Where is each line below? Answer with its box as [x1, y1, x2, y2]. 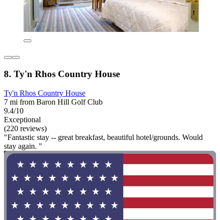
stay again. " [4, 141, 42, 150]
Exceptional [4, 115, 41, 124]
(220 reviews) [4, 124, 47, 133]
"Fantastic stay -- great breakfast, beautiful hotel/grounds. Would [4, 133, 203, 141]
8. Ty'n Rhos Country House [4, 68, 120, 79]
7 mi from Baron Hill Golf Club [4, 97, 103, 106]
